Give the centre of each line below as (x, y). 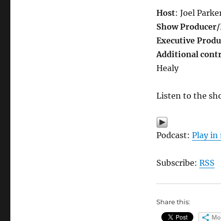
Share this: (173, 202)
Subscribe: (178, 163)
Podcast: (174, 135)
